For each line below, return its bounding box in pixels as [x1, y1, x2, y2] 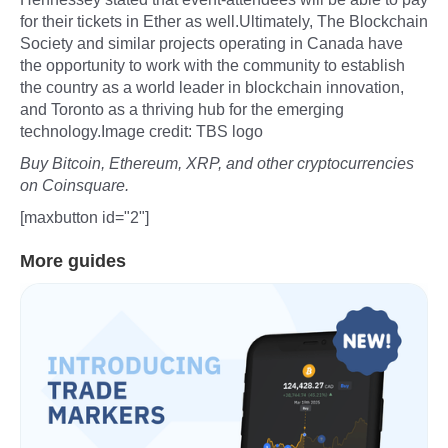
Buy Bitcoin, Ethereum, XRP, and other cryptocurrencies [20, 154, 414, 172]
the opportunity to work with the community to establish [20, 56, 405, 74]
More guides [20, 250, 126, 271]
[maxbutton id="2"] [20, 208, 149, 226]
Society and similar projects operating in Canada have [20, 34, 403, 52]
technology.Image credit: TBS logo [20, 122, 263, 140]
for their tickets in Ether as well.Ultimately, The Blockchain [20, 12, 428, 30]
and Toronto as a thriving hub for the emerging [20, 100, 344, 118]
